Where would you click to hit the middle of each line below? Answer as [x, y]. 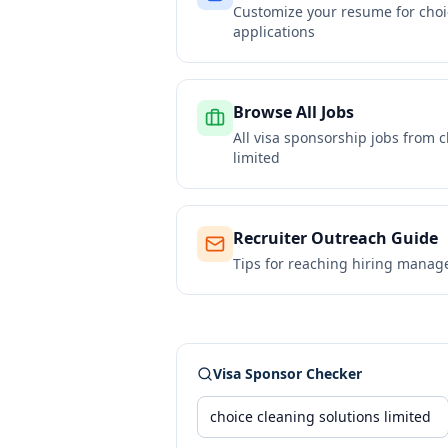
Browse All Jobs [293, 112]
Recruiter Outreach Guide [335, 238]
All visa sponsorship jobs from [336, 137]
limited [256, 157]
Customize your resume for [326, 11]
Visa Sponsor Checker [287, 373]
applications [274, 31]
